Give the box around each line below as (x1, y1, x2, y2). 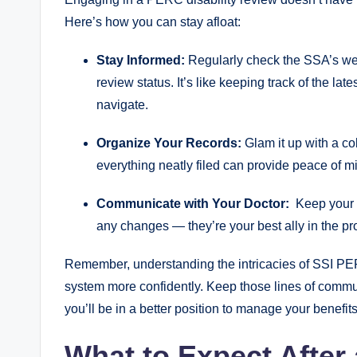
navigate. (96, 97, 148, 112)
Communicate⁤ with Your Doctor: (96, 196, 289, 210)
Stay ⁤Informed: (96, 53, 185, 67)
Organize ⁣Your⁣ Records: (96, 135, 241, 150)
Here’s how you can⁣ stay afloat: (65, 14, 241, 29)
